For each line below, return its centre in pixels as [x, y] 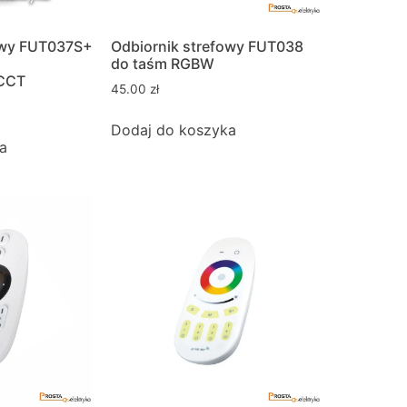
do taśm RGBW [163, 64]
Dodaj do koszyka [174, 130]
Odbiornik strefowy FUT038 [207, 47]
